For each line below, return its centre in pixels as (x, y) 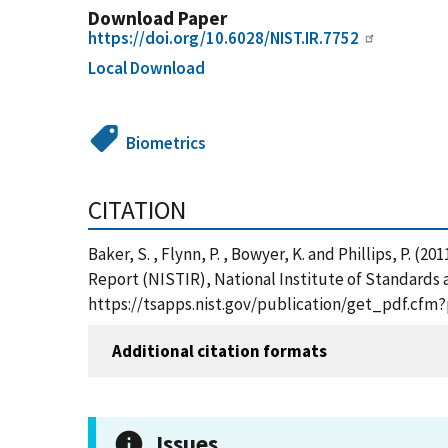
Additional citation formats (219, 350)
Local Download (146, 68)
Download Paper (157, 18)
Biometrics (166, 143)
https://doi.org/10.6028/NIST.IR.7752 (223, 38)
